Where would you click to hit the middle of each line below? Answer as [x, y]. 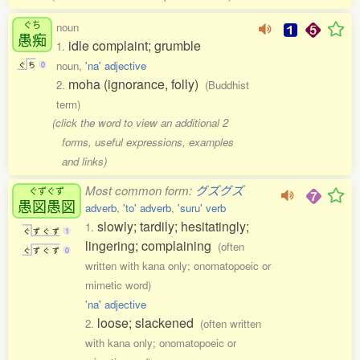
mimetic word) [118, 285]
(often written [231, 323]
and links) [84, 161]
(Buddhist [227, 85]
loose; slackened [149, 323]
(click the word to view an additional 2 [141, 123]
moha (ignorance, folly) [137, 84]
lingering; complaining [151, 245]
